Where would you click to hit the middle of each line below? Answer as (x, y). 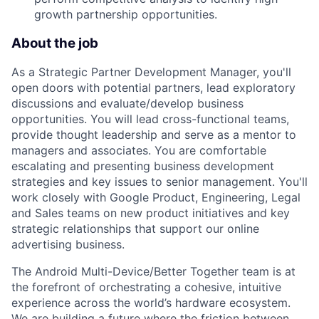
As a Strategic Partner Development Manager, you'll (151, 72)
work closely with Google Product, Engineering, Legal (156, 198)
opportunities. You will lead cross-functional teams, (150, 119)
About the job (55, 43)
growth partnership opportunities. (126, 14)
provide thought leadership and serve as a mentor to (154, 135)
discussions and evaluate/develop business (127, 104)
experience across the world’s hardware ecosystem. (151, 303)
